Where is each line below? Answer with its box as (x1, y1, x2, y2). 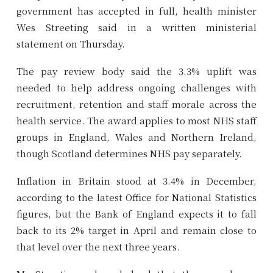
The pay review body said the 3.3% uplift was (16, 64, 257, 77)
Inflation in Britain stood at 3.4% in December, (16, 174, 257, 187)
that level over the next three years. (16, 239, 180, 253)
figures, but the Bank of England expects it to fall (16, 207, 257, 220)
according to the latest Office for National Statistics (16, 190, 257, 204)
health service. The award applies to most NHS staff (16, 113, 257, 127)
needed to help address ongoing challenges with (16, 80, 257, 94)
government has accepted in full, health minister (16, 4, 257, 17)
